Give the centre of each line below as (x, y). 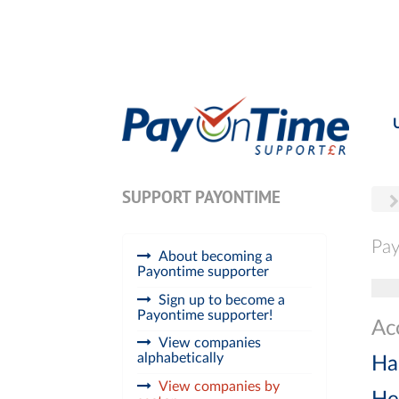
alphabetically (180, 358)
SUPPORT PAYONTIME (201, 198)
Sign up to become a (222, 300)
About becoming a (216, 256)
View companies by (219, 387)
